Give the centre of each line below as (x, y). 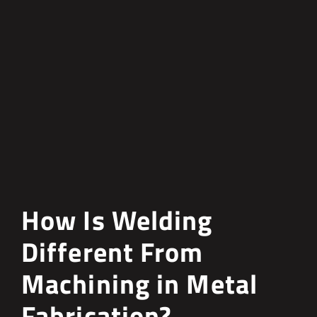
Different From (113, 252)
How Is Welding (117, 220)
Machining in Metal (139, 283)
